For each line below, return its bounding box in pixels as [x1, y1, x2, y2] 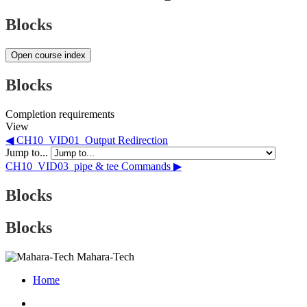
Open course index [11, 50, 86, 61]
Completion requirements [5, 108, 114, 120]
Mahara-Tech [77, 250, 134, 262]
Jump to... [5, 146, 51, 158]
